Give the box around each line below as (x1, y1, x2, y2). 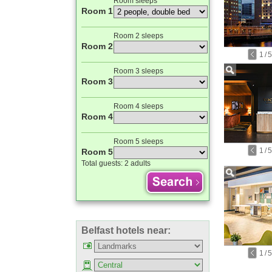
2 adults (124, 159, 151, 168)
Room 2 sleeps (114, 32, 163, 40)
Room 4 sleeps (114, 102, 163, 110)
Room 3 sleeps (114, 67, 163, 75)
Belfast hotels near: (81, 225, 171, 236)
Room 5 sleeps (114, 137, 163, 146)
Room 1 (81, 6, 113, 16)
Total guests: (81, 159, 124, 168)
